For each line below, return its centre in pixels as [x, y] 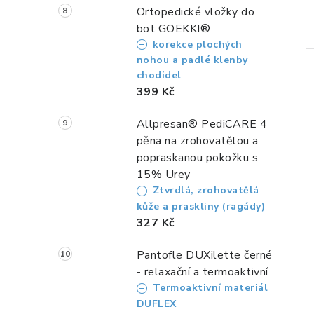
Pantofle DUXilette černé [204, 255]
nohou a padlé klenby [192, 60]
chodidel [159, 76]
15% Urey [163, 175]
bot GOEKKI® [173, 28]
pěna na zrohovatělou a [197, 141]
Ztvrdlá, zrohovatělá [204, 191]
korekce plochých [196, 44]
